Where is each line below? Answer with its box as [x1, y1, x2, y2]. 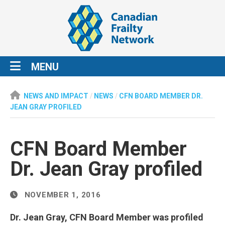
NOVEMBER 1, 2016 [22, 190, 101, 199]
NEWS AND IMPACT [24, 92, 88, 100]
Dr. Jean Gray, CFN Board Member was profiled [10, 212, 203, 222]
